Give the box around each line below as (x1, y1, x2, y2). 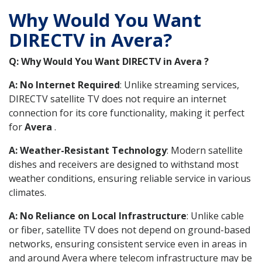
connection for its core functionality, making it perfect (9, 106, 244, 119)
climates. (9, 185, 46, 199)
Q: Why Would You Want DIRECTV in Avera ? (9, 54, 209, 68)
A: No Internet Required (9, 78, 120, 91)
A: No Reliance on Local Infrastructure (9, 209, 187, 222)
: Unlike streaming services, (120, 78, 239, 91)
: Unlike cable (187, 209, 244, 222)
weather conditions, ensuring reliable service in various (9, 171, 251, 185)
